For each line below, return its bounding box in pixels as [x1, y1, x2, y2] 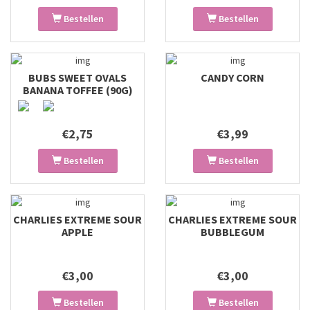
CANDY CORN [201, 71, 264, 84]
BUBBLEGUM [201, 225, 264, 239]
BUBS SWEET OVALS [28, 71, 127, 84]
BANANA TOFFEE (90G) [22, 83, 133, 97]
